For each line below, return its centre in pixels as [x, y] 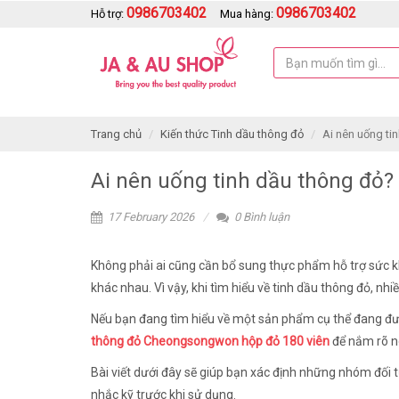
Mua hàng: [248, 14]
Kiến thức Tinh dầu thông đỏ [232, 134]
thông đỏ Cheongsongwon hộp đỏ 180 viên [210, 341]
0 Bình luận [261, 217]
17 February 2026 [150, 217]
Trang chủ [116, 134]
